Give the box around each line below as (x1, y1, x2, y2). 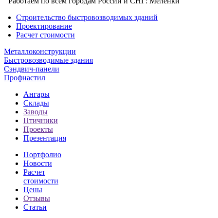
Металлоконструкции (4, 47, 76, 55)
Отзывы (23, 194, 50, 202)
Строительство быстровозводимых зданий (16, 13, 158, 21)
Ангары (23, 90, 50, 98)
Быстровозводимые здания (4, 55, 93, 64)
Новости (23, 159, 52, 167)
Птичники (23, 116, 58, 125)
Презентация (23, 133, 66, 142)
